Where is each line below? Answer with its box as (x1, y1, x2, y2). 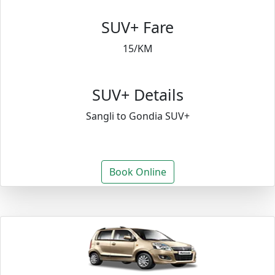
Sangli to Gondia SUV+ (85, 109, 190, 123)
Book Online (109, 165, 166, 179)
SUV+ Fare (101, 17, 174, 37)
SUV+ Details (91, 84, 184, 105)
